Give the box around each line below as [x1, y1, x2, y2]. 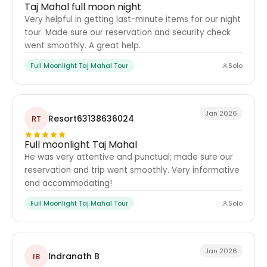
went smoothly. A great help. [24, 40, 141, 51]
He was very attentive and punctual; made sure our [24, 151, 233, 163]
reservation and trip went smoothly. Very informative [24, 164, 240, 176]
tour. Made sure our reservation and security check [24, 27, 231, 38]
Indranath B [48, 250, 100, 262]
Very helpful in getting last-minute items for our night [24, 14, 241, 25]
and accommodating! [24, 178, 112, 189]
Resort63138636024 [48, 112, 134, 125]
